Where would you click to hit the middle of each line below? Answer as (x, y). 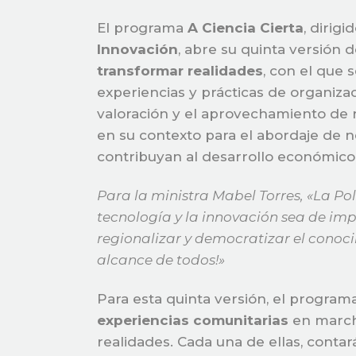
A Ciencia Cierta (246, 28)
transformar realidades (180, 71)
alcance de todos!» (161, 260)
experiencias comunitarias (193, 320)
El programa (142, 28)
